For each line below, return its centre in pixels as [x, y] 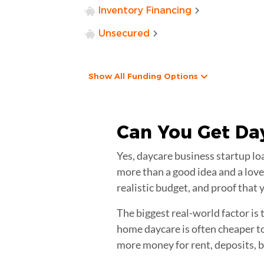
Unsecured [124, 33]
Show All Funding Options [143, 76]
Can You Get [176, 132]
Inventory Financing [145, 10]
